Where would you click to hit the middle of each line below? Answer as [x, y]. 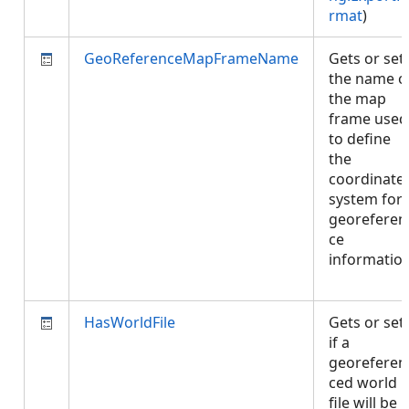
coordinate [367, 179]
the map [357, 99]
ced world [363, 383]
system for [366, 199]
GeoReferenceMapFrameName [191, 58]
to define [360, 139]
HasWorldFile [130, 322]
